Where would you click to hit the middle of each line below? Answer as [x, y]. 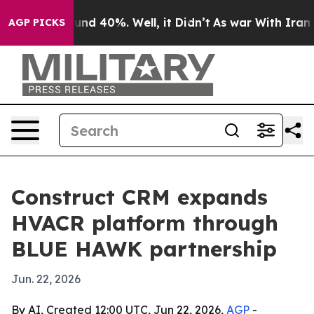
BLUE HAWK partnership [144, 249]
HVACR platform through [145, 223]
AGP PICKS [37, 22]
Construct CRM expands [139, 197]
